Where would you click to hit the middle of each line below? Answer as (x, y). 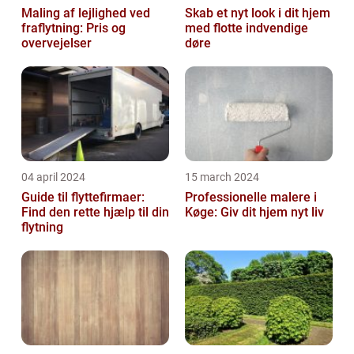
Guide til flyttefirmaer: (83, 198)
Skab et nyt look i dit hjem (258, 13)
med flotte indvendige (247, 28)
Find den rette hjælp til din (95, 213)
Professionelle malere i (251, 198)
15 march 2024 (222, 177)
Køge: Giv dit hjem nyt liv (254, 213)
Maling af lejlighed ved (86, 13)
